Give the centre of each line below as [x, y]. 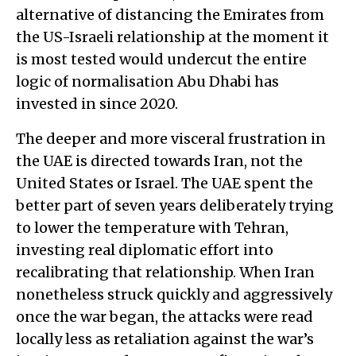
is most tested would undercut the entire [161, 59]
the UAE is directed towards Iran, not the [159, 161]
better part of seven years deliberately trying [175, 205]
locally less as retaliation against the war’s [165, 339]
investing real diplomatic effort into [145, 250]
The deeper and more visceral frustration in [171, 138]
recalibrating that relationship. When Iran [165, 272]
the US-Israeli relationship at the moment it [172, 37]
